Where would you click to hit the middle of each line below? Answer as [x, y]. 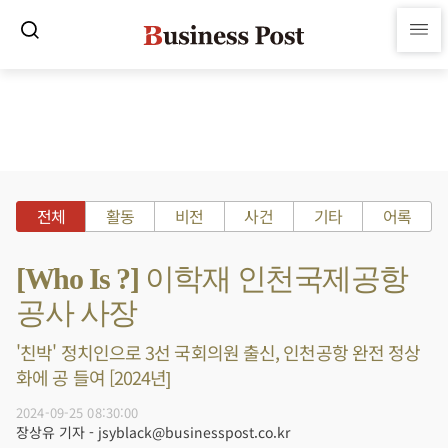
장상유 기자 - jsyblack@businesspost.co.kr [153, 432]
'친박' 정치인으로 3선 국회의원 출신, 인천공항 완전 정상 [218, 352]
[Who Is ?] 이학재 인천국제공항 [212, 278]
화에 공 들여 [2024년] [93, 377]
